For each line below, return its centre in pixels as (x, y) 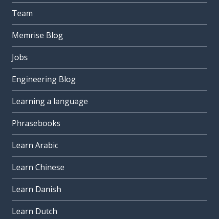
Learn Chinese (38, 167)
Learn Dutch (34, 211)
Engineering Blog (44, 79)
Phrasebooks (36, 123)
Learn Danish (36, 189)
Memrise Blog (37, 35)
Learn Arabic (35, 145)
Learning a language (50, 101)
